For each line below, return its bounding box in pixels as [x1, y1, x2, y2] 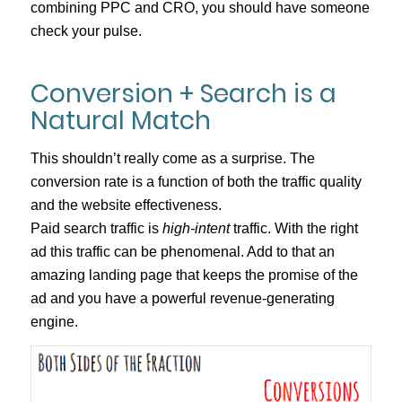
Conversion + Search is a [30, 76, 336, 112]
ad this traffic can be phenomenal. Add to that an [30, 243, 335, 259]
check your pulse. [30, 23, 142, 39]
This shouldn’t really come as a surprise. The [30, 150, 315, 166]
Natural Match [30, 103, 211, 139]
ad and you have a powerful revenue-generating [30, 290, 335, 306]
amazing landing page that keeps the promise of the [30, 267, 358, 283]
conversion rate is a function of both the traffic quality [30, 173, 362, 189]
